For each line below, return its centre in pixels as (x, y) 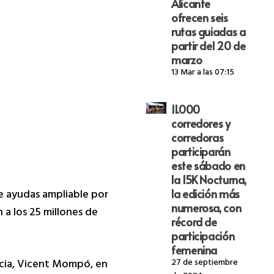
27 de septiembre (204, 264)
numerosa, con (206, 208)
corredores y (201, 124)
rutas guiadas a (208, 32)
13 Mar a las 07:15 (202, 73)
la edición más (205, 194)
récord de (194, 222)
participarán (201, 152)
